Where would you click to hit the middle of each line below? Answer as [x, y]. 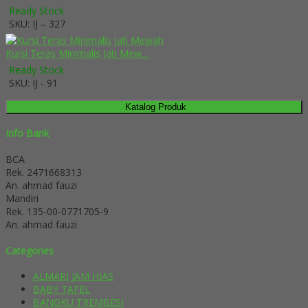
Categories [30, 250]
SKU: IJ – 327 [37, 23]
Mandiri [22, 198]
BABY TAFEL [62, 289]
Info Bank [27, 133]
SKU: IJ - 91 [33, 82]
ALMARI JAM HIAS [73, 276]
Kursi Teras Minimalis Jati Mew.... [78, 53]
